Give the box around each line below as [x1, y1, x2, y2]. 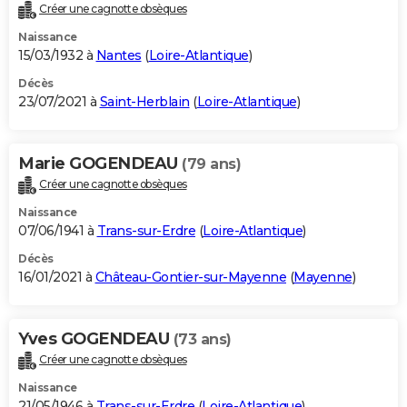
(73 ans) [173, 331, 232, 349]
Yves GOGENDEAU [18, 329, 174, 350]
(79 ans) [182, 155, 241, 174]
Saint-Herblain [99, 94, 190, 111]
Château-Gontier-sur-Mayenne [94, 269, 286, 286]
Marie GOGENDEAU [18, 154, 182, 174]
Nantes [95, 47, 142, 65]
